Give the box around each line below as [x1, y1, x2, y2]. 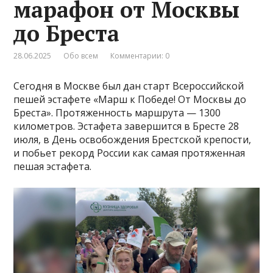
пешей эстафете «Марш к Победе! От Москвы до [13, 92, 247, 106]
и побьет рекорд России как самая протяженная [13, 146, 246, 160]
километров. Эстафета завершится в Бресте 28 [13, 119, 239, 133]
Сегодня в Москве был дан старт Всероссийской [13, 79, 244, 93]
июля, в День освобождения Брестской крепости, [13, 132, 252, 146]
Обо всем [63, 50, 99, 61]
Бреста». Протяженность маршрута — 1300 [13, 105, 221, 119]
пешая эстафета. [13, 159, 92, 173]
